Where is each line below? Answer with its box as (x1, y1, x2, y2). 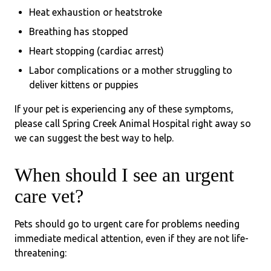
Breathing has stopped (29, 26, 128, 38)
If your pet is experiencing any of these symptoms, (15, 103, 233, 115)
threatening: (15, 247, 67, 259)
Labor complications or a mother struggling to (29, 65, 232, 76)
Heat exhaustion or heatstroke (29, 7, 162, 18)
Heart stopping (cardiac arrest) (29, 45, 164, 57)
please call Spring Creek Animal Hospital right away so (15, 118, 251, 129)
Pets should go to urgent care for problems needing (15, 218, 240, 230)
